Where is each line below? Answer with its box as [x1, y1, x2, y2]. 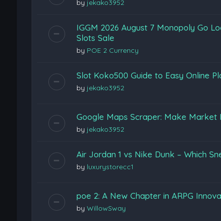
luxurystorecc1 [86, 162, 134, 171]
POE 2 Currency [86, 46, 139, 55]
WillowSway [86, 203, 126, 213]
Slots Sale [76, 33, 114, 43]
